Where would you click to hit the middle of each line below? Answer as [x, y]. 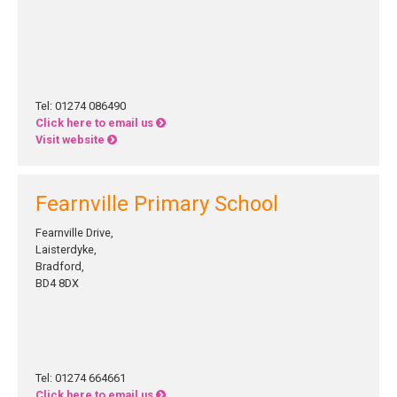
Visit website [71, 140]
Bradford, [60, 266]
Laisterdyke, [66, 249]
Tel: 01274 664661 [81, 378]
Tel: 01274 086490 [81, 106]
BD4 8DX [57, 283]
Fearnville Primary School [157, 204]
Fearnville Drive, [74, 233]
